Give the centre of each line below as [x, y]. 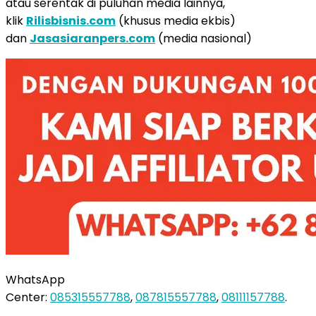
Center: [28, 297]
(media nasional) [203, 38]
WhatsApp [35, 279]
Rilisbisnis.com [71, 20]
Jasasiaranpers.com [92, 38]
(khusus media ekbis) [176, 20]
